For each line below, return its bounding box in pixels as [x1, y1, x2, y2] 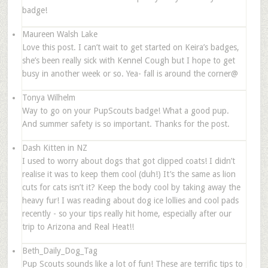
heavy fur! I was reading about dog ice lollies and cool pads [22, 195, 239, 205]
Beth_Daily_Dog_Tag [22, 245, 98, 255]
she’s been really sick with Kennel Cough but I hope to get [22, 55, 235, 65]
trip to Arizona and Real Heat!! [22, 221, 134, 232]
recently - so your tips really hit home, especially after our [22, 208, 232, 218]
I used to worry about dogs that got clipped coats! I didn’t [22, 156, 235, 166]
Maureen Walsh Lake [22, 29, 98, 39]
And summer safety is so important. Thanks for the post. [22, 118, 230, 129]
